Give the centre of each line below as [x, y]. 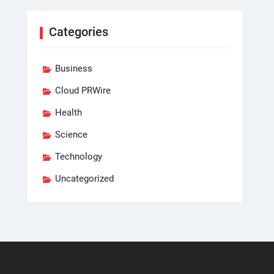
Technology [79, 157]
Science [71, 135]
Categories [79, 32]
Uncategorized [84, 179]
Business [74, 68]
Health [68, 113]
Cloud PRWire [83, 91]
